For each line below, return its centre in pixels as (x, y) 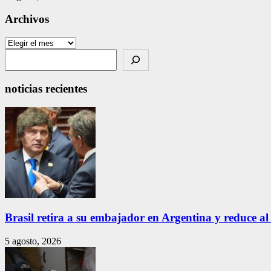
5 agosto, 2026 (33, 241)
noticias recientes (46, 88)
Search (18, 54)
